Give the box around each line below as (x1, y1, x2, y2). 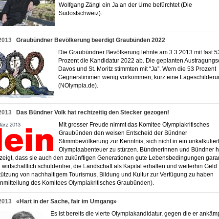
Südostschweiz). (59, 10, 107, 17)
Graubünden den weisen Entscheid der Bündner (59, 130, 187, 136)
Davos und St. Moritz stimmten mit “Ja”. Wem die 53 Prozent (58, 66, 216, 72)
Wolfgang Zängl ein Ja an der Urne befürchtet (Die (59, 1, 192, 8)
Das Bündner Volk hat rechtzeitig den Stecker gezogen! (16, 109, 169, 116)
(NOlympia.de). (58, 82, 103, 89)
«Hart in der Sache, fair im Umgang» (16, 198, 117, 205)
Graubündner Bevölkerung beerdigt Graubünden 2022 (16, 37, 165, 44)
